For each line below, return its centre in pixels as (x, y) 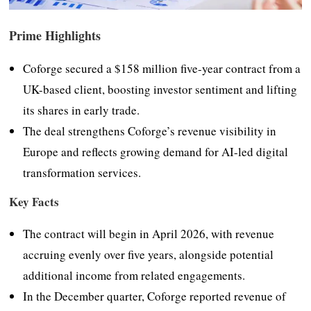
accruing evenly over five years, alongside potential (149, 254)
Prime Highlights (55, 35)
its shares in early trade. (82, 110)
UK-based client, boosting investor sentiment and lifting (160, 89)
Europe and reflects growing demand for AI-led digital (156, 151)
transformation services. (82, 172)
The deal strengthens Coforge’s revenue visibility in (150, 131)
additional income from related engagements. (134, 275)
